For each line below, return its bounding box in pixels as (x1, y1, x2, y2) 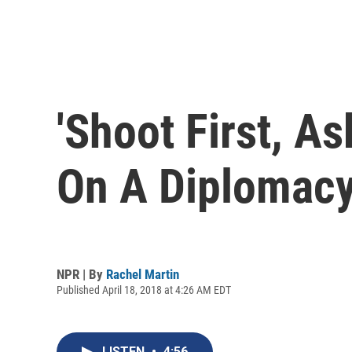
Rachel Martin (106, 266, 179, 282)
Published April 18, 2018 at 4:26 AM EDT (57, 283, 231, 296)
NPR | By (57, 266, 106, 282)
